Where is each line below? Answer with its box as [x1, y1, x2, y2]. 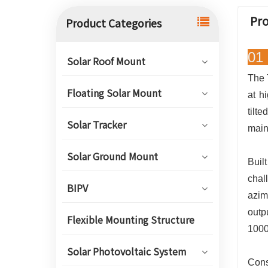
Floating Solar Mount [67, 87, 162, 99]
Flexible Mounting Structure [67, 214, 194, 226]
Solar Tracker [67, 119, 126, 131]
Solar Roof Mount [67, 56, 145, 68]
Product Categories [65, 17, 162, 30]
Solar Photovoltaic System [67, 246, 187, 258]
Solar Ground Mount [67, 151, 158, 163]
